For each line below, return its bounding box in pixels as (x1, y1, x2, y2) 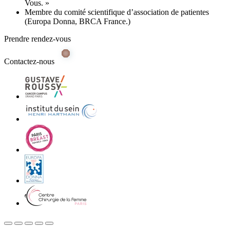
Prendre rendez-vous (4, 34, 71, 43)
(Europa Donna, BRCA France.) (25, 17, 130, 26)
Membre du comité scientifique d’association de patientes (25, 8, 209, 16)
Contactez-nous (4, 57, 56, 66)
